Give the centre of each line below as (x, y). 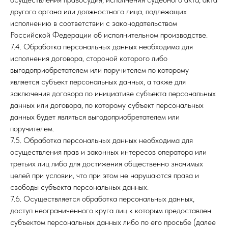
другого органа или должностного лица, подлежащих (98, 11)
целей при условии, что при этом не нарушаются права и (105, 175)
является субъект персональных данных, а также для (98, 82)
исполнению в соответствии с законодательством (94, 23)
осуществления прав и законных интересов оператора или (108, 152)
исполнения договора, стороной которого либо (89, 58)
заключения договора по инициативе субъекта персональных (113, 93)
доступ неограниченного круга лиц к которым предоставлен (111, 210)
